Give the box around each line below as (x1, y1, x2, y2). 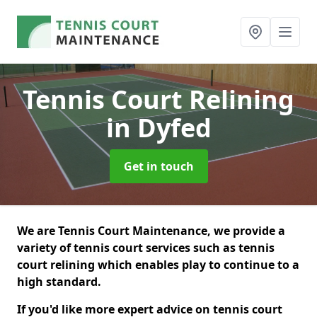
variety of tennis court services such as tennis (17, 240, 275, 255)
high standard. (17, 274, 101, 289)
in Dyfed (105, 110, 212, 145)
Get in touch (123, 158, 194, 174)
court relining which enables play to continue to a (17, 257, 299, 272)
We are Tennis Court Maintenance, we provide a (17, 223, 285, 238)
